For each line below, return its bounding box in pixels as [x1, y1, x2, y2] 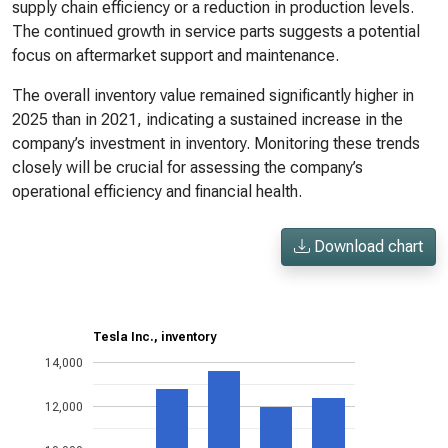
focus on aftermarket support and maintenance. [12, 46, 339, 65]
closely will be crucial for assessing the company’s [12, 158, 363, 177]
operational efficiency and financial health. [12, 182, 302, 201]
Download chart [310, 237, 423, 256]
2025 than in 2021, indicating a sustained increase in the [12, 110, 403, 129]
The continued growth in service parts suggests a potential [12, 22, 420, 41]
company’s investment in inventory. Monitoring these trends [12, 134, 420, 153]
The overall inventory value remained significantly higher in [12, 86, 414, 105]
